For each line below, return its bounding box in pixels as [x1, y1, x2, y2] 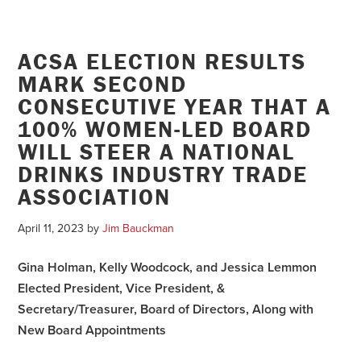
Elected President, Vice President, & [18, 280, 226, 297]
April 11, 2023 [18, 221, 85, 235]
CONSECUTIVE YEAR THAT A [18, 92, 332, 120]
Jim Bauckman [102, 221, 175, 235]
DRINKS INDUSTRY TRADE [18, 160, 309, 188]
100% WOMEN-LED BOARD [18, 114, 313, 143]
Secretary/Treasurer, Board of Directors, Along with [18, 301, 314, 317]
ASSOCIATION [18, 182, 172, 210]
